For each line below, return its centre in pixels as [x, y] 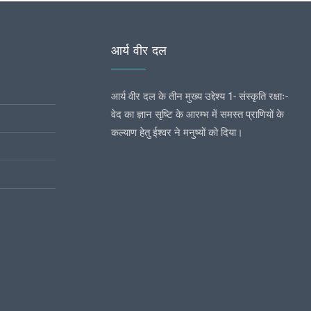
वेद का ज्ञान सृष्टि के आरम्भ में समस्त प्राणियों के [197, 114]
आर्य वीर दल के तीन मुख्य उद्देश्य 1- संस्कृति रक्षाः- [200, 96]
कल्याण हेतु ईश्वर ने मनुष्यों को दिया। [177, 132]
